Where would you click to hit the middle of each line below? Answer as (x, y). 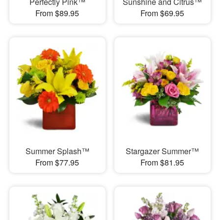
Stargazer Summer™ (163, 151)
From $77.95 (57, 162)
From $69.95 (163, 13)
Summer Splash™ (57, 151)
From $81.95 (163, 162)
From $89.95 (57, 13)
